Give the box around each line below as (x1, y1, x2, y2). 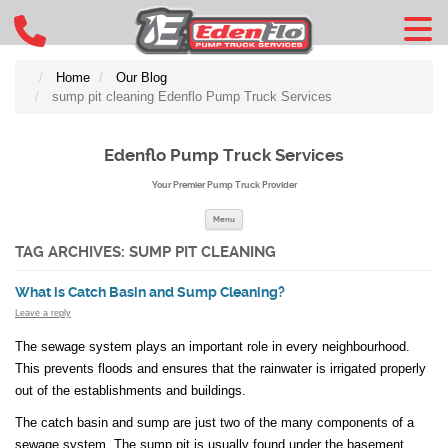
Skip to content (243, 210, 332, 225)
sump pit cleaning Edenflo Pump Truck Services (52, 89, 332, 104)
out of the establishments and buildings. (15, 382, 246, 398)
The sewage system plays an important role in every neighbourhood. (15, 338, 410, 354)
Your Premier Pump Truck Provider (151, 179, 297, 190)
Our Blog (116, 70, 167, 85)
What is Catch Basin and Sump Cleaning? (15, 284, 285, 302)
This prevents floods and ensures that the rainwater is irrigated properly (15, 360, 426, 376)
